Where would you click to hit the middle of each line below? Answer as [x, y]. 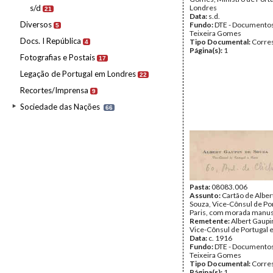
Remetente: [210, 221]
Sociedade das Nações [60, 107]
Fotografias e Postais [58, 57]
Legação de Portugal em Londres [78, 74]
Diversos [36, 24]
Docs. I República [51, 41]
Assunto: [206, 195]
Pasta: [200, 187]
